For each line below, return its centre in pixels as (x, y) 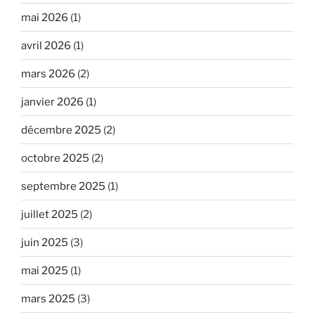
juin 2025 (45, 242)
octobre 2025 (55, 158)
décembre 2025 (61, 130)
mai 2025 (45, 270)
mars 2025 (48, 298)
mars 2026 (48, 73)
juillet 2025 (50, 214)
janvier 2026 (52, 102)
